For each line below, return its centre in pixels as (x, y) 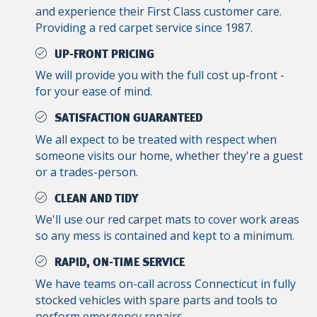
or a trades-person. (87, 172)
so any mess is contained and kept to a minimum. (165, 236)
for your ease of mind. (94, 92)
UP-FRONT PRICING (104, 54)
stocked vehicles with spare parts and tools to (156, 300)
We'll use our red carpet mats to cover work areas (167, 220)
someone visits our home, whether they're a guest (169, 155)
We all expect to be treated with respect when (156, 139)
